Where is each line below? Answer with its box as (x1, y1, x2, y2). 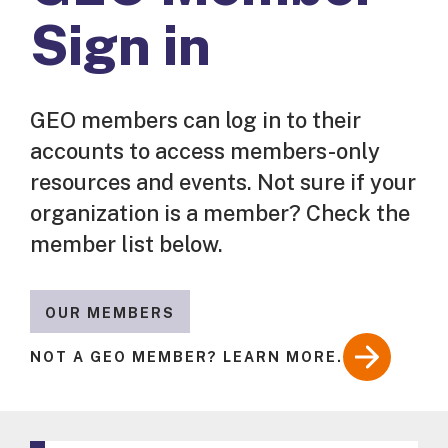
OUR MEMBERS (45, 305, 175, 322)
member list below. (30, 231, 223, 258)
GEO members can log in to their (30, 107, 361, 134)
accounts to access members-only (30, 138, 380, 165)
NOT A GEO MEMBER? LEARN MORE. (30, 348, 343, 365)
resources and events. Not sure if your (30, 169, 416, 196)
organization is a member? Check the (30, 200, 410, 227)
